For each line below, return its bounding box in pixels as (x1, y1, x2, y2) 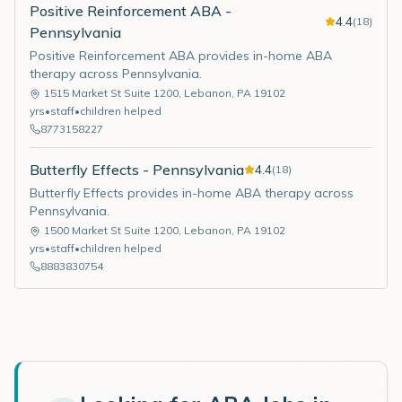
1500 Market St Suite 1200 (44, 223, 179, 237)
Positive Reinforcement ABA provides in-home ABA (30, 48, 332, 64)
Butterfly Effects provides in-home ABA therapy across (30, 185, 354, 201)
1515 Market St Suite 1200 (44, 86, 179, 100)
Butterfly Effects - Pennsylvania (30, 161, 244, 179)
